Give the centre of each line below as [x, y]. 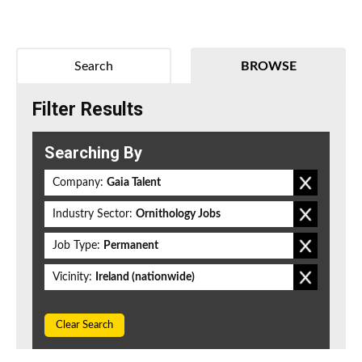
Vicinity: [72, 278]
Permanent [131, 246]
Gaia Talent [134, 183]
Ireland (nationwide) [145, 278]
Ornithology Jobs [178, 215]
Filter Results [88, 110]
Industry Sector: [93, 215]
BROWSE [268, 67]
